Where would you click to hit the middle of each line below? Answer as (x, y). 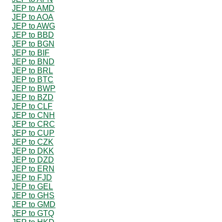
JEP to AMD (33, 8)
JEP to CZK (33, 142)
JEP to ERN (33, 168)
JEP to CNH (33, 115)
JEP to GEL (32, 186)
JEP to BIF (31, 53)
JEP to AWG (33, 26)
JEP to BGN (33, 44)
